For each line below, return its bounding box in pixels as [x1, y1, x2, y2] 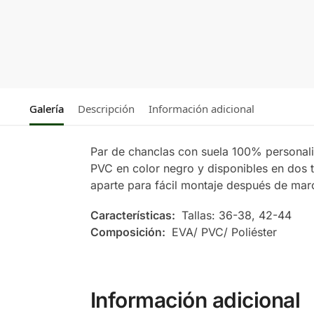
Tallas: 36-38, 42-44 [177, 208, 292, 223]
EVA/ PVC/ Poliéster [168, 225, 277, 240]
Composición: [90, 225, 168, 240]
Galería [29, 101, 64, 116]
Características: [90, 208, 178, 223]
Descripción [77, 101, 135, 116]
